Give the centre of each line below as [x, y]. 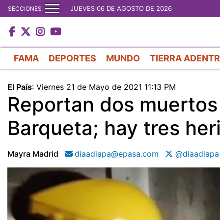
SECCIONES [25, 8]
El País [20, 87]
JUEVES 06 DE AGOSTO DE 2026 [121, 8]
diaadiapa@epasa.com [117, 153]
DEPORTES [72, 58]
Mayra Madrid [33, 153]
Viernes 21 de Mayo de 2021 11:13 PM [106, 87]
